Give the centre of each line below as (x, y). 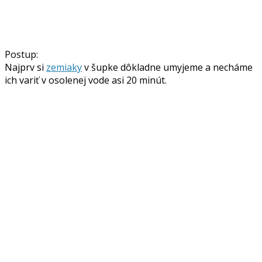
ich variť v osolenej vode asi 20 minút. (86, 80)
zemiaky (64, 67)
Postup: (21, 54)
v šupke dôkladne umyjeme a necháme (167, 67)
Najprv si (25, 67)
